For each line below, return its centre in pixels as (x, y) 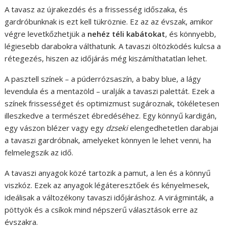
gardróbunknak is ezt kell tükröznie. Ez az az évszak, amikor (109, 22)
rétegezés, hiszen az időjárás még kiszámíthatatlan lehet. (106, 59)
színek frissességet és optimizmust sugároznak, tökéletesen (112, 104)
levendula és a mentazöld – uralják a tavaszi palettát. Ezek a (110, 91)
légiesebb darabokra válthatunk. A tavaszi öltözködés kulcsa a (113, 46)
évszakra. (21, 222)
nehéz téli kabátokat (127, 34)
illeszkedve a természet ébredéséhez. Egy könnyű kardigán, (111, 116)
